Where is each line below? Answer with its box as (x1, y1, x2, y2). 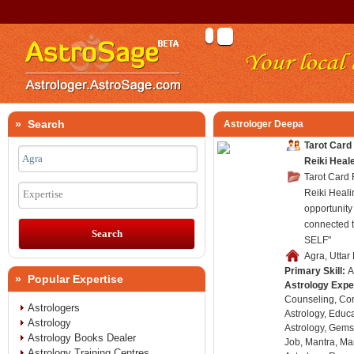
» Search (12, 118, 65, 130)
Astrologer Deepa (224, 119, 303, 130)
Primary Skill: (284, 265, 348, 277)
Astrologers (28, 302, 81, 314)
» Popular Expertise (12, 273, 123, 285)
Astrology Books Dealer (28, 332, 137, 344)
